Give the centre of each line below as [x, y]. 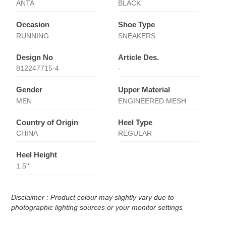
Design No [35, 57]
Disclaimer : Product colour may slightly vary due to [93, 197]
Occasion [33, 25]
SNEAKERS [136, 36]
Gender [30, 90]
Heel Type [135, 122]
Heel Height [37, 155]
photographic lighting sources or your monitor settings [97, 207]
